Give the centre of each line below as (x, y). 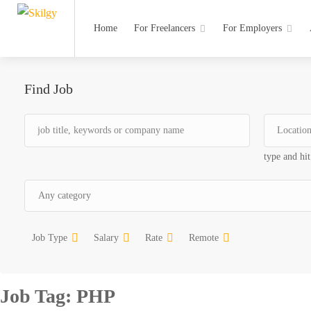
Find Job (49, 89)
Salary (106, 238)
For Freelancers (165, 28)
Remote (204, 238)
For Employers (252, 28)
